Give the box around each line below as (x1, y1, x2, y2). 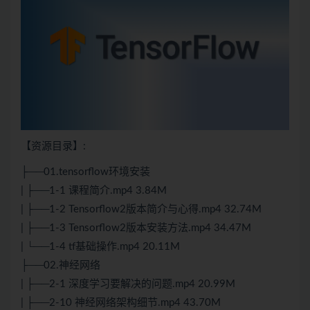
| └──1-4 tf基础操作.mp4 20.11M (21, 241, 180, 253)
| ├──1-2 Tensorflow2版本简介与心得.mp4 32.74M (21, 204, 262, 215)
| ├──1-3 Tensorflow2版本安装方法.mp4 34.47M (21, 223, 251, 234)
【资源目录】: (21, 141, 86, 152)
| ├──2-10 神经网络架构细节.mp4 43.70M (21, 298, 221, 309)
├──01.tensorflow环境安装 (21, 167, 150, 178)
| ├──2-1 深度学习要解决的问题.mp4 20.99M (21, 279, 235, 290)
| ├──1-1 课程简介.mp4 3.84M (21, 185, 167, 197)
